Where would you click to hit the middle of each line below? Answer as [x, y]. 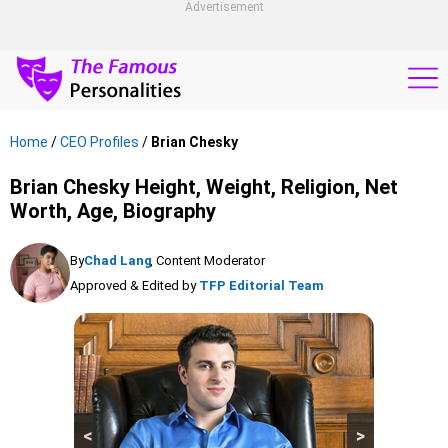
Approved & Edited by [133, 285]
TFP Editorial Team [261, 285]
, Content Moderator [207, 260]
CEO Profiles [99, 142]
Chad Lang [118, 260]
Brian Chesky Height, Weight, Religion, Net [204, 187]
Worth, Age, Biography [113, 211]
